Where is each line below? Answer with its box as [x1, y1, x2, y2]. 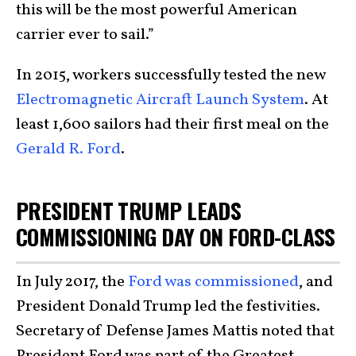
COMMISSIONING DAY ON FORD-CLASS [16, 219, 335, 253]
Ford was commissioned [128, 271, 299, 294]
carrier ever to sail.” [16, 23, 154, 46]
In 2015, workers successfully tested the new [16, 64, 325, 87]
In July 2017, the [16, 271, 128, 294]
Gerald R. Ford [16, 137, 121, 161]
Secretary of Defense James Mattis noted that [16, 320, 335, 343]
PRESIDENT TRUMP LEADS [16, 193, 242, 226]
